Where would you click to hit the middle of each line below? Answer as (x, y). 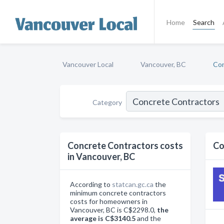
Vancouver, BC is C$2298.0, (113, 210)
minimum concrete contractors (118, 193)
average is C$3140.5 (103, 218)
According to (91, 184)
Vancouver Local (88, 64)
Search (203, 22)
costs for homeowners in (109, 201)
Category (107, 102)
